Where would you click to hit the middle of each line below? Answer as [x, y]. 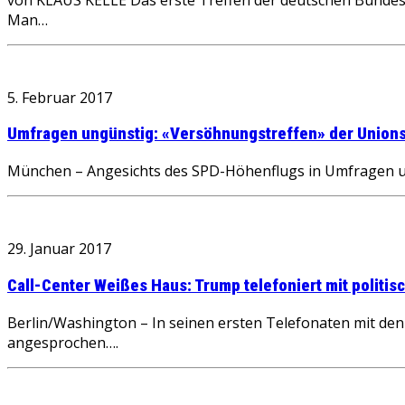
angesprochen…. [63, 342]
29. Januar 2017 [59, 249]
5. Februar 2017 [60, 97]
